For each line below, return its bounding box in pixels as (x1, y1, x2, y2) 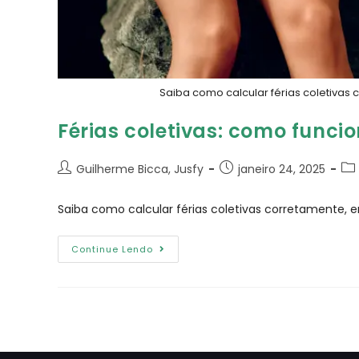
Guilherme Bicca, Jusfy (76, 161, 204, 178)
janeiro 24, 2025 (238, 161, 325, 178)
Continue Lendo (71, 243, 153, 256)
